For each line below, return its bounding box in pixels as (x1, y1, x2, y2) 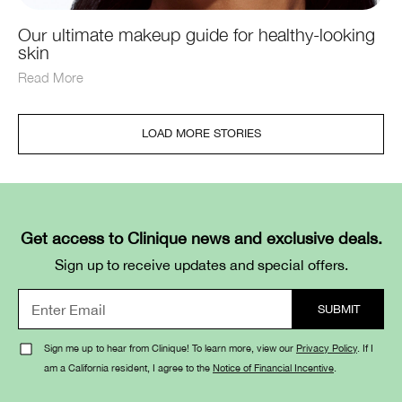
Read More (18, 69, 83, 86)
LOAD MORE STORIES (141, 127, 261, 141)
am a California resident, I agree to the (44, 362, 213, 374)
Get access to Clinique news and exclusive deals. (20, 229, 382, 249)
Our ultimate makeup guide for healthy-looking (18, 24, 375, 46)
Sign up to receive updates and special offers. (54, 257, 348, 274)
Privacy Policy (296, 342, 357, 354)
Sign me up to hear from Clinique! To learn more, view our (44, 342, 296, 354)
